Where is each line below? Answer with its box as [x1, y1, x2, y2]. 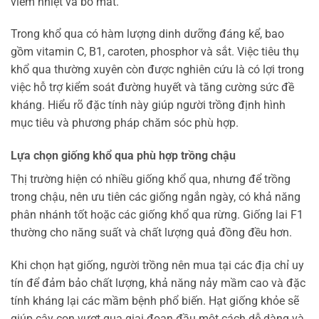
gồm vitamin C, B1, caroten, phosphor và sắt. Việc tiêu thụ [11, 45, 299, 59]
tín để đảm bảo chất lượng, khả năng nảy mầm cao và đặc [11, 276, 305, 291]
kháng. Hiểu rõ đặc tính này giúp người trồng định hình [11, 98, 286, 113]
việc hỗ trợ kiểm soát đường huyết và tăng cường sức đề [11, 80, 294, 95]
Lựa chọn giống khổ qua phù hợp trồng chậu [11, 149, 236, 163]
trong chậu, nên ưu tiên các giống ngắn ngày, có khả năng [11, 190, 300, 204]
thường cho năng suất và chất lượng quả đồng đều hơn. [11, 226, 292, 240]
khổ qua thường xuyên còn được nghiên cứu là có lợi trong [11, 63, 304, 77]
